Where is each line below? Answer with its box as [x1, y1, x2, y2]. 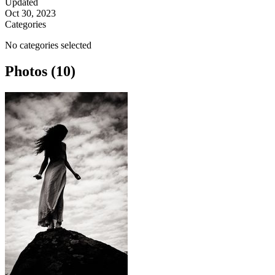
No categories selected [5, 40, 91, 51]
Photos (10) [5, 63, 76, 80]
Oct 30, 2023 [5, 8, 56, 19]
